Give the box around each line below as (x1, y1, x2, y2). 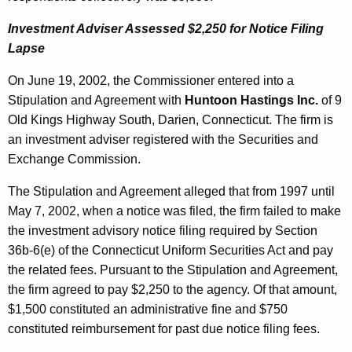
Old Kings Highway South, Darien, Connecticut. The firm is (8, 113, 333, 127)
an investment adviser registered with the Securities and (8, 133, 318, 147)
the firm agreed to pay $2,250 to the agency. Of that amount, (8, 283, 337, 297)
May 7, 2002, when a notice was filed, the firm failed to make (8, 204, 341, 218)
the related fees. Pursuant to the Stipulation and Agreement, (8, 263, 338, 277)
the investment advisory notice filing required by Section (8, 224, 317, 238)
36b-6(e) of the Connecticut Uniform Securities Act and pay (8, 244, 333, 258)
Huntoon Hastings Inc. (185, 93, 318, 108)
